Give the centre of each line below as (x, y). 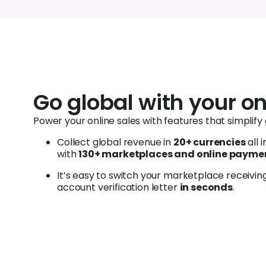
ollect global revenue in (118, 142)
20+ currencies (209, 142)
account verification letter (118, 187)
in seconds (206, 187)
